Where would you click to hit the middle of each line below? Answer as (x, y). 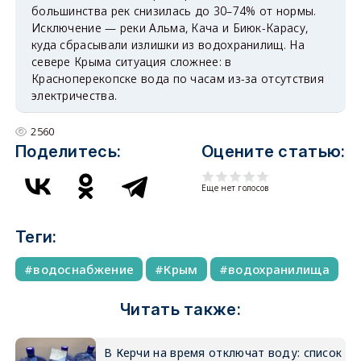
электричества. (74, 96)
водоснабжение (84, 270)
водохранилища (279, 270)
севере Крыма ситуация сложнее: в (131, 62)
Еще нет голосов (235, 188)
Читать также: (180, 310)
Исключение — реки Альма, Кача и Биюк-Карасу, (170, 28)
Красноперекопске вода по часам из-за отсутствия (178, 79)
